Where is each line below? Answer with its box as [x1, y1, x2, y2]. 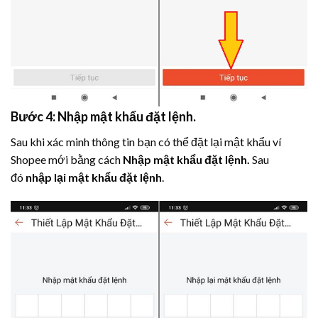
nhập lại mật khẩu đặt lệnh [26, 170, 162, 184]
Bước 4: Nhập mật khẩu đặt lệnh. [11, 108, 196, 124]
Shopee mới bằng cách [11, 152, 123, 166]
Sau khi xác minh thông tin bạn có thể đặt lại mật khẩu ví [11, 134, 281, 148]
